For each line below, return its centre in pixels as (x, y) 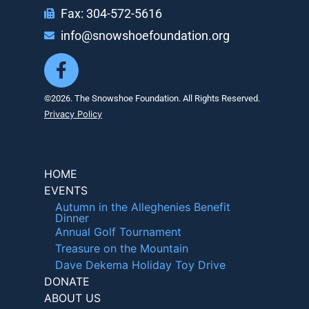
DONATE (67, 281)
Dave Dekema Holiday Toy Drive (140, 265)
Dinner (72, 218)
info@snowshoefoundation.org (145, 36)
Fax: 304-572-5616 (111, 13)
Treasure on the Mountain (122, 248)
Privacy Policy (73, 114)
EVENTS (66, 190)
